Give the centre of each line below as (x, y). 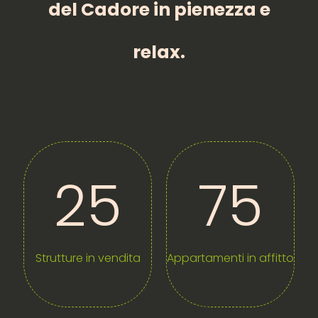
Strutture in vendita (88, 258)
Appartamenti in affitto (230, 258)
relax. (159, 52)
